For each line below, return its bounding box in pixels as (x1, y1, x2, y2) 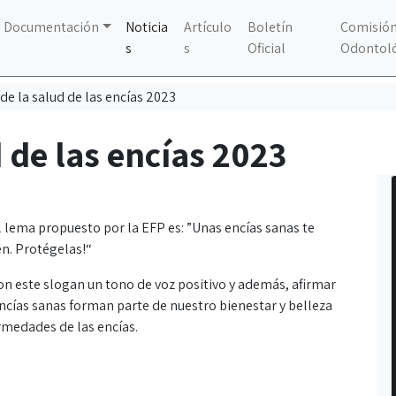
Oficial (247, 39, 286, 57)
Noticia (125, 18, 168, 36)
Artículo (183, 18, 232, 36)
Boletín (247, 18, 293, 36)
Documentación (4, 18, 100, 36)
